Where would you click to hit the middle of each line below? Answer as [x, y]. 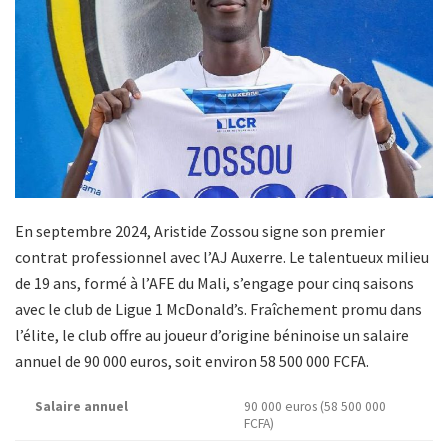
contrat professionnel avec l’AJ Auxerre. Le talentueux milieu [222, 256]
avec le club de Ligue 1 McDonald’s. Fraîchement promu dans [218, 308]
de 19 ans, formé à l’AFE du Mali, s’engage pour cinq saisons [214, 282]
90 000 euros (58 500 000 [315, 406]
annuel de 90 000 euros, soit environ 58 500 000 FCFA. [192, 360]
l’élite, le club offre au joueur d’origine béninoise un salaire [212, 334]
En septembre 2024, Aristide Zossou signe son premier [200, 230]
